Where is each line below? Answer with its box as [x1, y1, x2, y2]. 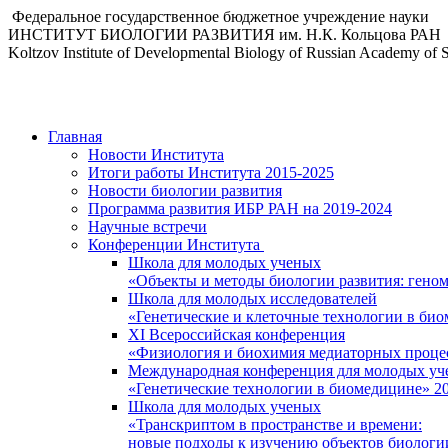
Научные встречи [88, 218, 207, 235]
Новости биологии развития [88, 182, 282, 199]
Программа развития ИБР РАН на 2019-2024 [88, 200, 392, 217]
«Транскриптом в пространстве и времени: [128, 416, 422, 433]
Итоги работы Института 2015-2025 [88, 164, 334, 181]
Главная [48, 128, 102, 145]
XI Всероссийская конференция [128, 326, 345, 343]
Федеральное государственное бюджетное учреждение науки [12, 8, 429, 25]
